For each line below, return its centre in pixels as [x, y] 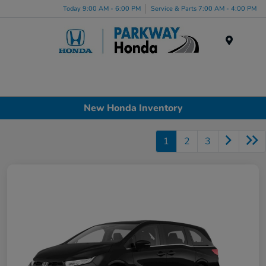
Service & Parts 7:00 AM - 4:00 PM [204, 8]
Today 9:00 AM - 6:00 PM [102, 8]
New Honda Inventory [133, 108]
